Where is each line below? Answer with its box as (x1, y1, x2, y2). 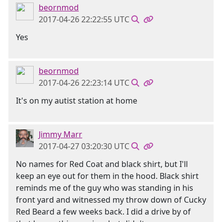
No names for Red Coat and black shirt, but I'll (16, 159, 188, 169)
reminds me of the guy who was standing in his (16, 182, 193, 193)
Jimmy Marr (39, 129, 82, 140)
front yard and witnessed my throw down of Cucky (16, 194, 206, 205)
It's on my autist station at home (16, 95, 137, 106)
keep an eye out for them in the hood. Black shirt (16, 170, 199, 181)
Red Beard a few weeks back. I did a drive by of (16, 206, 191, 217)
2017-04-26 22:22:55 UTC (39, 14, 129, 25)
